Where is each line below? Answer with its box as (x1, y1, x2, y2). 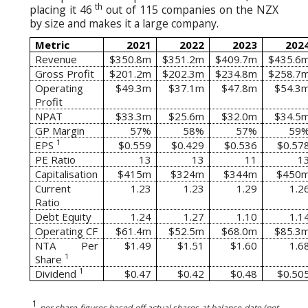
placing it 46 (30, 1, 93, 17)
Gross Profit (35, 67, 95, 81)
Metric (35, 38, 70, 52)
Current (35, 181, 71, 196)
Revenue (35, 52, 78, 67)
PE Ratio (35, 153, 76, 167)
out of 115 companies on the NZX (102, 1, 279, 17)
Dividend (35, 267, 77, 281)
